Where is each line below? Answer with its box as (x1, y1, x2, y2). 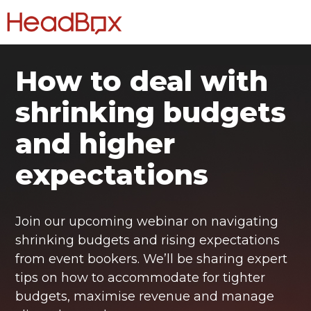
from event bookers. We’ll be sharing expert (15, 251, 288, 267)
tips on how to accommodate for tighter (15, 270, 266, 285)
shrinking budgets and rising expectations (15, 233, 280, 248)
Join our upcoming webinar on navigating (15, 214, 279, 229)
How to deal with (15, 64, 269, 98)
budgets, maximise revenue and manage (15, 289, 275, 304)
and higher (15, 126, 176, 160)
